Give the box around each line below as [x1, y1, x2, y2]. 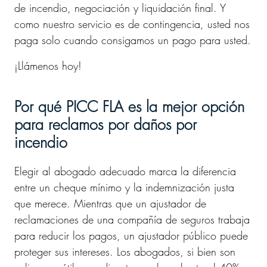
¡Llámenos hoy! [14, 58, 82, 73]
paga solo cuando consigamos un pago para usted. [14, 33, 251, 47]
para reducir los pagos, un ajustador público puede [14, 228, 248, 243]
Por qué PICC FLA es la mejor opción [14, 97, 244, 117]
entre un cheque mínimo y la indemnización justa [14, 180, 234, 194]
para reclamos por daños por [14, 114, 197, 135]
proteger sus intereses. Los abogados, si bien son [14, 244, 235, 259]
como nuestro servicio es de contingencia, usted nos [14, 17, 250, 31]
